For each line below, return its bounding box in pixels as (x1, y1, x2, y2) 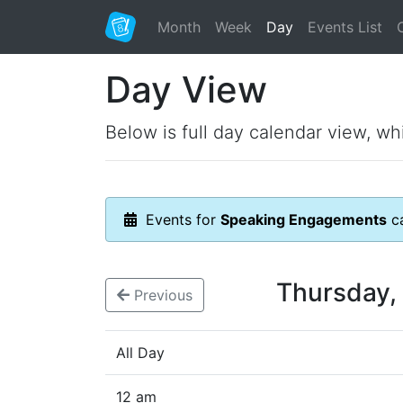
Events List (308, 18, 382, 36)
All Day (116, 344, 165, 363)
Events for (137, 210, 220, 228)
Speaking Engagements (220, 210, 387, 228)
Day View (105, 67, 267, 112)
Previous (130, 286, 193, 304)
